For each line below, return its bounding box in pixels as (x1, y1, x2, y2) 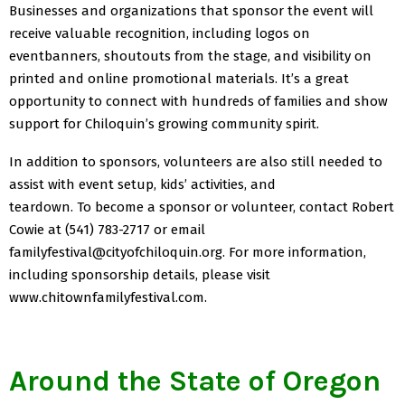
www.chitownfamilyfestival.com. (9, 288, 207, 306)
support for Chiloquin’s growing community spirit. (9, 115, 319, 132)
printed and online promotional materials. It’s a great (9, 70, 349, 87)
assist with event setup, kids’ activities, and (9, 175, 276, 193)
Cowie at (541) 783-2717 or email (9, 221, 205, 238)
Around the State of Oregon (9, 363, 381, 398)
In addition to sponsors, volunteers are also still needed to (9, 153, 382, 170)
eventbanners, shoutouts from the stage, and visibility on (9, 47, 372, 64)
